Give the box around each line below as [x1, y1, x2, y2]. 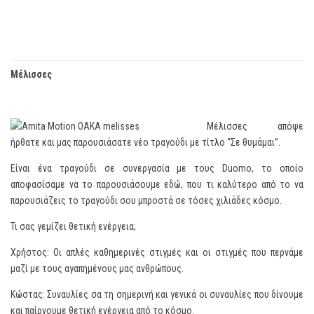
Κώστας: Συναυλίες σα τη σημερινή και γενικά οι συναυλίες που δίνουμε [11, 289, 303, 300]
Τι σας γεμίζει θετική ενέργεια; [11, 221, 136, 232]
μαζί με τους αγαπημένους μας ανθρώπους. [11, 263, 184, 274]
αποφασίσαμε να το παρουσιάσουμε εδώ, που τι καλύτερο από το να [11, 179, 303, 190]
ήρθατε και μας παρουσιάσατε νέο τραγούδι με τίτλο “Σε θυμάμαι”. [11, 137, 280, 148]
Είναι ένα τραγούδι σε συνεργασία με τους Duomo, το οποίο [11, 163, 303, 174]
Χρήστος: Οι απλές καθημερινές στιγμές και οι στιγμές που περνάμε [11, 247, 303, 258]
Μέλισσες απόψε [207, 121, 303, 132]
